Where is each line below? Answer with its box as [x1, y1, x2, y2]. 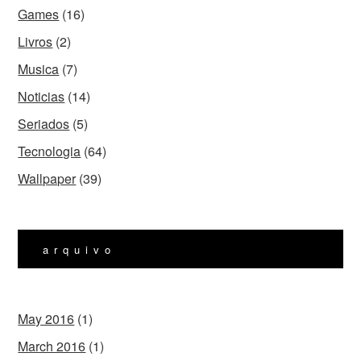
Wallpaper [18, 169, 77, 189]
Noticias [18, 87, 65, 106]
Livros [18, 32, 53, 52]
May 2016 [18, 309, 75, 328]
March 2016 [18, 336, 86, 355]
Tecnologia [18, 142, 81, 161]
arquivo [43, 241, 117, 257]
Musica [18, 60, 60, 79]
